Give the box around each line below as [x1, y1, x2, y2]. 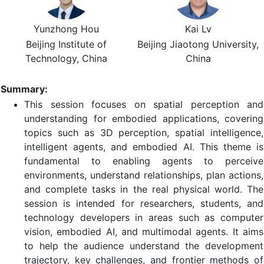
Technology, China [25, 52, 107, 64]
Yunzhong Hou [33, 23, 99, 35]
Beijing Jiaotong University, [137, 38, 259, 50]
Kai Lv [184, 23, 212, 35]
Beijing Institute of [25, 38, 107, 50]
